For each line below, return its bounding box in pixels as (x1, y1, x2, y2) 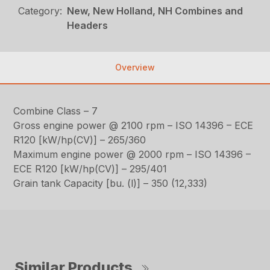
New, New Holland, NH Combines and (67, 5, 243, 17)
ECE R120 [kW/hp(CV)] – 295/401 (13, 163, 168, 175)
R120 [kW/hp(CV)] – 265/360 (13, 134, 146, 146)
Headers (67, 19, 108, 32)
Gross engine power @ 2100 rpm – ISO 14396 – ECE (13, 119, 254, 132)
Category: (18, 5, 63, 17)
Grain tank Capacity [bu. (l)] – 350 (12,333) (13, 177, 208, 190)
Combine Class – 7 (13, 105, 98, 118)
